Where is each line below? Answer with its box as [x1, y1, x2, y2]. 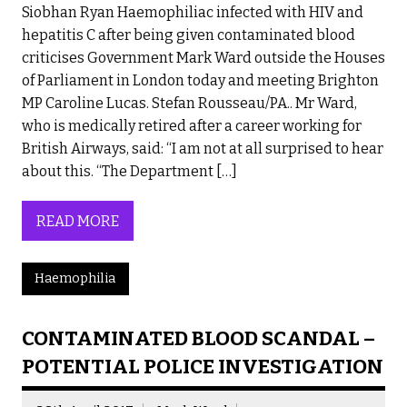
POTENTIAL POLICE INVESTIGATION [22, 353, 383, 379]
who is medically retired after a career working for [22, 117, 362, 135]
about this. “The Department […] [22, 163, 237, 181]
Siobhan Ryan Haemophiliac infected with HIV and [22, 4, 363, 22]
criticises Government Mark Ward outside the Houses [22, 49, 385, 67]
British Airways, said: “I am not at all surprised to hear [22, 140, 383, 158]
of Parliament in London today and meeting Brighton [22, 72, 379, 90]
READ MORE [36, 212, 119, 230]
